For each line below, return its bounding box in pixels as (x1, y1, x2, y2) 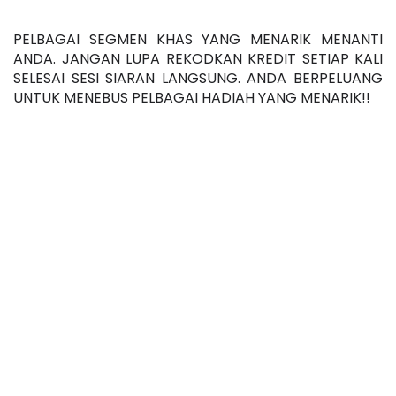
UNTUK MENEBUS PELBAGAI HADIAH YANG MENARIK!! (13, 88, 370, 109)
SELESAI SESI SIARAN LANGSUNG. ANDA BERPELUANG (13, 68, 383, 89)
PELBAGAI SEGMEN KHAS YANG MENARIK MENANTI (13, 29, 383, 50)
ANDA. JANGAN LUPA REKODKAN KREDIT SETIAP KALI (13, 49, 383, 70)
